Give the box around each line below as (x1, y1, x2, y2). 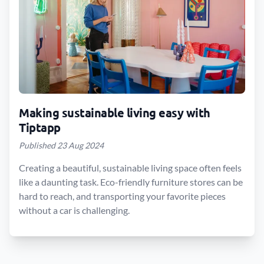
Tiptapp (19, 120, 61, 135)
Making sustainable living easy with (19, 105, 210, 120)
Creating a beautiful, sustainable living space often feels (19, 162, 242, 173)
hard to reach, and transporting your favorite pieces (19, 190, 226, 202)
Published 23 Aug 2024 (19, 140, 104, 150)
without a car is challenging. (19, 204, 130, 216)
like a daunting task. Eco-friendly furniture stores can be (19, 176, 243, 187)
